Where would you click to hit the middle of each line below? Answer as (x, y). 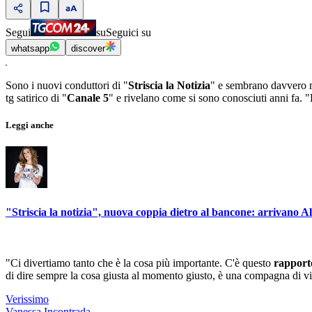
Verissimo (27, 299)
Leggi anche (30, 125)
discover (88, 49)
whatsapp (30, 49)
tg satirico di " (36, 98)
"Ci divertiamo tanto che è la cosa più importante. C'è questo (140, 263)
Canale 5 (88, 98)
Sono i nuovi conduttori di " (67, 86)
